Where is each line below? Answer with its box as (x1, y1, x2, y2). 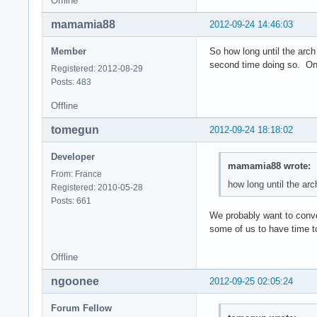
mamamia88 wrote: (227, 161, 311, 172)
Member (51, 45, 86, 57)
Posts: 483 (51, 76, 91, 87)
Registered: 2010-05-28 (51, 182, 143, 192)
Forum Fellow (51, 303, 112, 313)
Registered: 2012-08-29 (51, 63, 143, 74)
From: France (51, 168, 102, 179)
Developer (51, 151, 95, 162)
